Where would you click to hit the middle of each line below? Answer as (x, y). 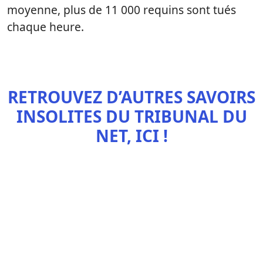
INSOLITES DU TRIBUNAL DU (131, 117)
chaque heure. (45, 27)
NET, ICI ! (131, 136)
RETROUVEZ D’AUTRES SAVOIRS (131, 97)
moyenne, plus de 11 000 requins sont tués (122, 10)
